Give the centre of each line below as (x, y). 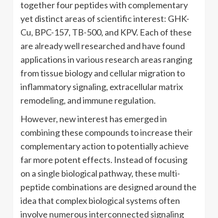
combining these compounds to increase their (107, 132)
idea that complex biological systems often (100, 200)
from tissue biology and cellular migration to (103, 73)
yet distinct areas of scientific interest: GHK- (105, 18)
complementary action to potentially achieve (105, 146)
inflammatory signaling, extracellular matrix (102, 86)
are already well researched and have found (103, 45)
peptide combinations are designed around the (109, 187)
